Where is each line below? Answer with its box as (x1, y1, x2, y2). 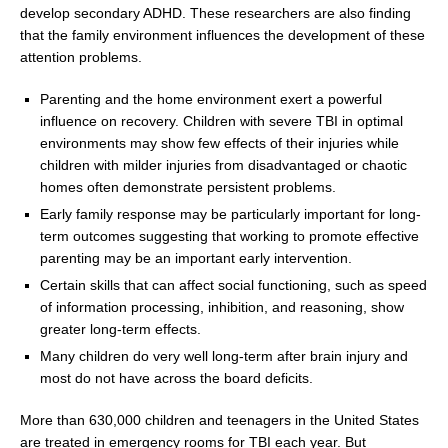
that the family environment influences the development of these (20, 27, 425, 44)
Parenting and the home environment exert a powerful (40, 91, 382, 108)
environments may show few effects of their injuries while (40, 135, 399, 152)
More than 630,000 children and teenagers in (20, 412, 310, 429)
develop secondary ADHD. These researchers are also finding (20, 5, 411, 22)
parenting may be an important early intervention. (40, 250, 352, 267)
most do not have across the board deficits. (40, 370, 313, 387)
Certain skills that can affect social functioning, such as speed (40, 277, 427, 294)
